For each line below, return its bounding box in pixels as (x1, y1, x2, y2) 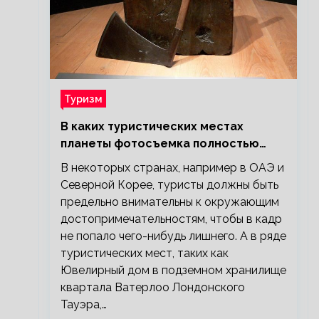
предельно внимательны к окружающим (60, 195, 279, 209)
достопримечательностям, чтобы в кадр (60, 212, 282, 226)
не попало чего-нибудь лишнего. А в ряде (60, 229, 286, 243)
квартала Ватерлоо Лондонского (60, 281, 245, 294)
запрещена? (60, 154, 134, 167)
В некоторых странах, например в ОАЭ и (60, 161, 284, 174)
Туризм (63, 93, 103, 105)
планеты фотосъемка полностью (60, 137, 259, 150)
